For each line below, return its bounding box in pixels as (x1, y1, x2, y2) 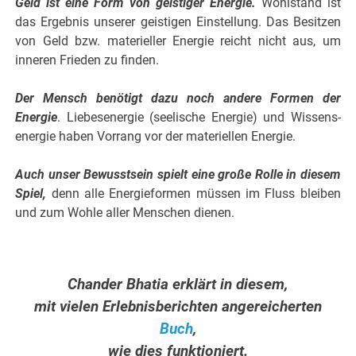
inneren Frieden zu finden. (15, 52, 160, 68)
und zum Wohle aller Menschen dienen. (15, 205, 235, 221)
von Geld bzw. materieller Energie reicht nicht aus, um (15, 33, 341, 49)
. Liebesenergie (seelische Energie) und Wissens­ (57, 110, 341, 126)
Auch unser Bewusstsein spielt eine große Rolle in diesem (15, 167, 341, 183)
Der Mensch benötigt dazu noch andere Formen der (15, 91, 341, 106)
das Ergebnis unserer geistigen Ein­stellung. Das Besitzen (15, 14, 341, 30)
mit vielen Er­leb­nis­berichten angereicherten (34, 298, 322, 316)
